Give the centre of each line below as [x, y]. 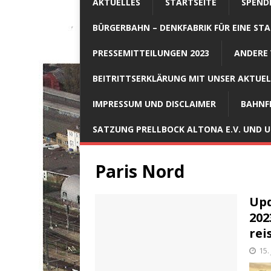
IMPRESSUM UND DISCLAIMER [154, 103]
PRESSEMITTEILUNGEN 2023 [151, 53]
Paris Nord [140, 171]
